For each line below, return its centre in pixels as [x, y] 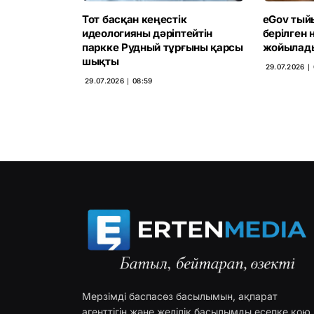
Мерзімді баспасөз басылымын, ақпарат [180, 296]
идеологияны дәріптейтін [148, 33]
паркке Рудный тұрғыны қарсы [163, 47]
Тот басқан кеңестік [135, 19]
